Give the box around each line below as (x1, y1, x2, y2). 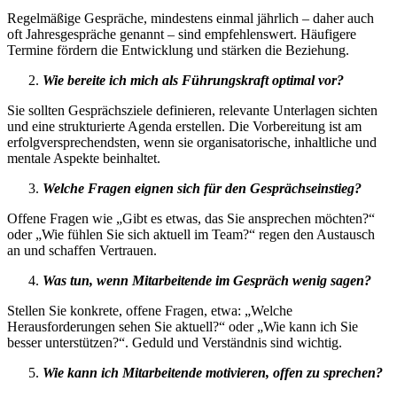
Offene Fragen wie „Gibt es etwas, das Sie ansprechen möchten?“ (7, 210, 375, 226)
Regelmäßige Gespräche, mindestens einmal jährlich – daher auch (7, 10, 374, 26)
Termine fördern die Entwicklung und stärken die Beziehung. (7, 42, 349, 58)
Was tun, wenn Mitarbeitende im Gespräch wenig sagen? (43, 272, 371, 288)
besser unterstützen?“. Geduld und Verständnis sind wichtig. (7, 334, 342, 350)
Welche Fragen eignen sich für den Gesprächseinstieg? (43, 180, 362, 196)
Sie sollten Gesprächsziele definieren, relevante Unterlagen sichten (7, 102, 378, 118)
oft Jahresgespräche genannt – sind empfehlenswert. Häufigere (7, 26, 356, 42)
